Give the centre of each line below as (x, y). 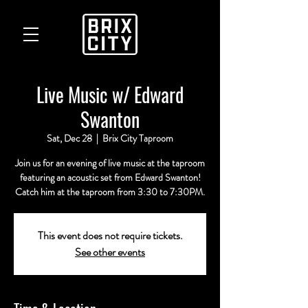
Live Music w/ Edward (110, 95)
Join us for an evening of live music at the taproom (110, 163)
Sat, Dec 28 (69, 138)
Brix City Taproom (138, 138)
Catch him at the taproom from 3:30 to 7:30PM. (110, 192)
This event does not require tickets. (110, 235)
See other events (110, 252)
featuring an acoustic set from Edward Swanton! (110, 177)
